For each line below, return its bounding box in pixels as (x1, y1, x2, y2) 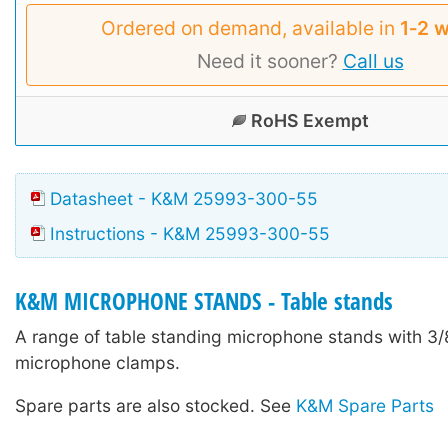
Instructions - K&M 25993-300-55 (50, 223, 330, 245)
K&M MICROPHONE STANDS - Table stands (15, 286, 393, 318)
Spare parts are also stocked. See (15, 395, 296, 417)
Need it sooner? (196, 48, 343, 73)
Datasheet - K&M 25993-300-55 (50, 188, 318, 210)
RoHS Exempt (251, 109, 369, 131)
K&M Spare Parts (296, 395, 434, 417)
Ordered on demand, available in (101, 15, 400, 40)
